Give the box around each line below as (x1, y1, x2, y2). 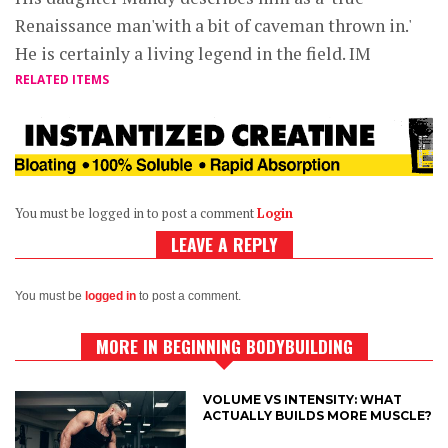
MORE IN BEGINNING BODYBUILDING (95, 333, 353, 360)
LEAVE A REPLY (170, 231, 278, 258)
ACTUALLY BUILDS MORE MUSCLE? (203, 408, 433, 424)
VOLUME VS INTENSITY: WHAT (203, 392, 403, 408)
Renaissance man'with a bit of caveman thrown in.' (15, 14, 411, 38)
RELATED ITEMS (15, 71, 109, 89)
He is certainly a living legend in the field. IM (15, 42, 371, 66)
